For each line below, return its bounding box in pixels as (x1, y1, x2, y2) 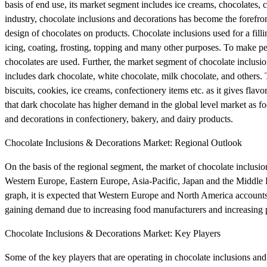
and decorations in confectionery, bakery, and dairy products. (5, 113, 233, 124)
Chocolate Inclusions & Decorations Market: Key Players (5, 228, 221, 238)
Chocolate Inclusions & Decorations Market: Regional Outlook (5, 137, 242, 148)
